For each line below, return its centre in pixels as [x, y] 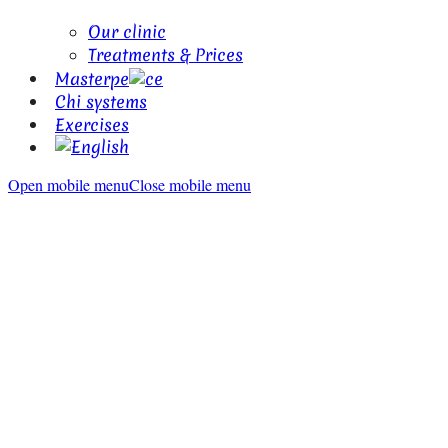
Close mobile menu [190, 184]
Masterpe [92, 77]
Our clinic [127, 31]
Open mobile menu [68, 184]
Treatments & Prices [165, 54]
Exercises [92, 123]
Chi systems [101, 100]
